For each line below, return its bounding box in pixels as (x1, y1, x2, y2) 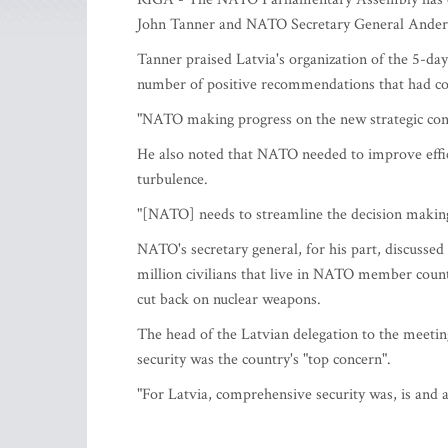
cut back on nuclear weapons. (137, 289, 321, 310)
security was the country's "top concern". (137, 349, 391, 370)
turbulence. (137, 169, 208, 190)
